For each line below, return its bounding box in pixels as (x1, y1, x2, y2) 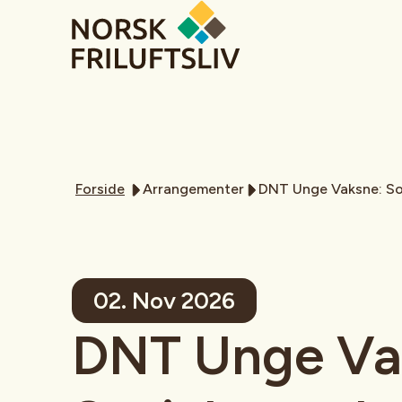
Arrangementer (143, 180, 244, 197)
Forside (75, 180, 125, 197)
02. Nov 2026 (93, 286, 235, 315)
